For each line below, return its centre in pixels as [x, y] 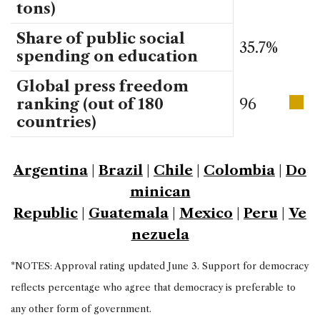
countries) [56, 122]
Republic [46, 213]
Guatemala [129, 213]
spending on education [107, 56]
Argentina [51, 170]
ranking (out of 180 [90, 104]
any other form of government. [81, 308]
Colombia [239, 170]
